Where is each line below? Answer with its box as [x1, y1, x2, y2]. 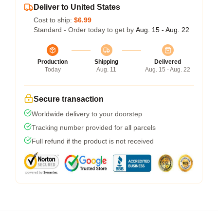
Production [37, 58, 68, 65]
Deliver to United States [34, 2, 120, 11]
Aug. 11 [96, 66, 116, 73]
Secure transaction [34, 94, 104, 103]
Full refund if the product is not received [32, 137, 154, 145]
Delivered [154, 58, 181, 65]
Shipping [94, 58, 118, 65]
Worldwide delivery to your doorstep [32, 109, 142, 118]
